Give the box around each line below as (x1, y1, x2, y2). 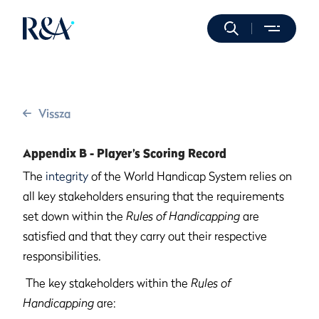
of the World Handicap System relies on (88, 169, 292, 183)
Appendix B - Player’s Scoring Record (23, 146, 226, 160)
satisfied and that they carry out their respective (23, 229, 267, 243)
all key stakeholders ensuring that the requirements (23, 189, 284, 203)
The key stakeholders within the (23, 276, 191, 290)
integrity (46, 169, 88, 183)
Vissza (38, 106, 70, 120)
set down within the (23, 209, 126, 223)
